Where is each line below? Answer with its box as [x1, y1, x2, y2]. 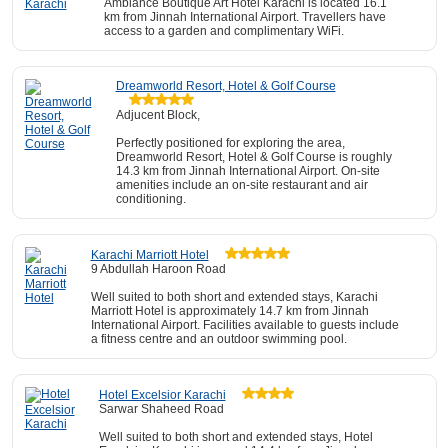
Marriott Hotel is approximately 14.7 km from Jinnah [90, 304, 369, 318]
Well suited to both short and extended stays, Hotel [98, 430, 373, 444]
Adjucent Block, [115, 108, 200, 122]
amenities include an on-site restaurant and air [115, 178, 368, 192]
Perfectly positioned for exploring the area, [115, 136, 345, 150]
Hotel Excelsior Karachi [98, 388, 226, 402]
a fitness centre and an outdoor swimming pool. [90, 332, 347, 346]
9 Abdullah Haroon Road [90, 262, 226, 276]
